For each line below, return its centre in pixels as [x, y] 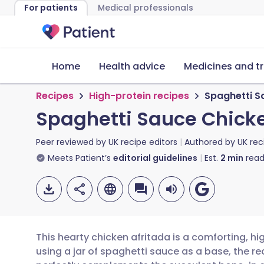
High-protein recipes [139, 96]
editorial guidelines [155, 158]
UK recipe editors [143, 142]
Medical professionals [146, 8]
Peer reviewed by [72, 142]
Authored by [211, 142]
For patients [51, 8]
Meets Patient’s [79, 158]
